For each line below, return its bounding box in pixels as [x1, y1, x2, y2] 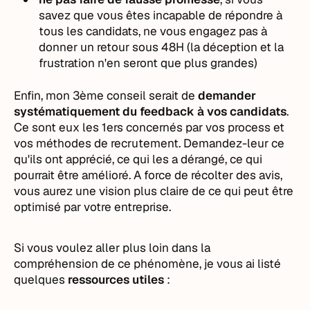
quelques [14, 271, 69, 287]
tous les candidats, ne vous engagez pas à [39, 23, 268, 39]
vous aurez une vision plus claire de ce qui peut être [14, 183, 294, 199]
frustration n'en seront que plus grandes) [39, 55, 258, 71]
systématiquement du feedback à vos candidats [14, 103, 287, 119]
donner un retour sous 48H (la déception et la [39, 39, 284, 55]
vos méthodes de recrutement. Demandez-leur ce [14, 135, 285, 151]
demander [198, 87, 257, 103]
